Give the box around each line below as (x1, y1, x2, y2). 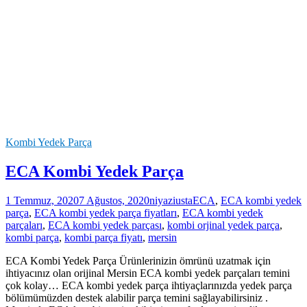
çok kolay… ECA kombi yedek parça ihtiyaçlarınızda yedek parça (5, 280, 292, 292)
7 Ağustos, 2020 (79, 195, 149, 207)
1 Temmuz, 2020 (5, 195, 79, 207)
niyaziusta (149, 195, 193, 207)
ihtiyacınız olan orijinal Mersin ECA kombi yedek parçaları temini (5, 267, 290, 280)
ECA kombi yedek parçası (48, 219, 162, 232)
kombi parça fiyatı (64, 232, 143, 244)
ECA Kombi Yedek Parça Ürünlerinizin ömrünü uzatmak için (5, 255, 271, 267)
